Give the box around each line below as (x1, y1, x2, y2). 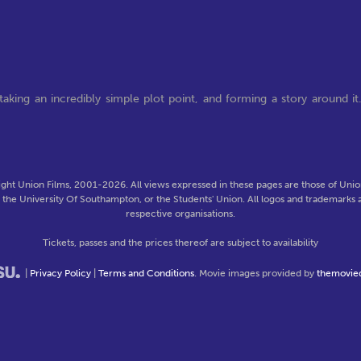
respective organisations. (126, 208, 235, 219)
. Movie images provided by (193, 268, 317, 279)
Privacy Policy (29, 268, 91, 279)
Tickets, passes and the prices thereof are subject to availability (43, 237, 318, 248)
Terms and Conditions (98, 268, 194, 279)
